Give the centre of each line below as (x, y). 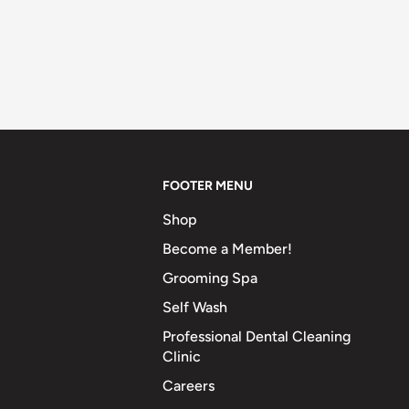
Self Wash (195, 307)
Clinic (182, 356)
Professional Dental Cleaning (257, 336)
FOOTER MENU (208, 186)
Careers (189, 385)
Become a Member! (227, 248)
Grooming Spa (210, 278)
